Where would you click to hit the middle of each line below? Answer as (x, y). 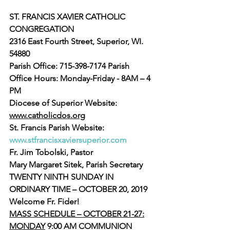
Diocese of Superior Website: (64, 103)
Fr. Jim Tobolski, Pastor (51, 152)
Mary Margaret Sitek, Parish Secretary (76, 165)
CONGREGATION (42, 29)
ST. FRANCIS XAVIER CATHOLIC (68, 17)
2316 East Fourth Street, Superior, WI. (77, 41)
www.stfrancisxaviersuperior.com (68, 140)
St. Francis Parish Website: (58, 128)
